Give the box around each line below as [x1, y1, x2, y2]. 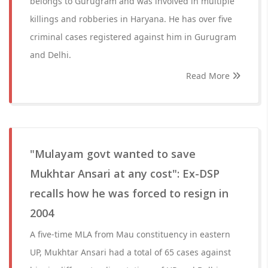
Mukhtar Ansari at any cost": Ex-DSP [30, 166, 220, 181]
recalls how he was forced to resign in [30, 186, 229, 200]
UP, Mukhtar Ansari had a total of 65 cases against [30, 246, 231, 258]
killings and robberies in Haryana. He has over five [30, 13, 232, 25]
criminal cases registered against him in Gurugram [30, 31, 236, 42]
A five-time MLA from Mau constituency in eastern [30, 229, 230, 240]
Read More [186, 70, 232, 81]
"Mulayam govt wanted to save [30, 147, 196, 161]
